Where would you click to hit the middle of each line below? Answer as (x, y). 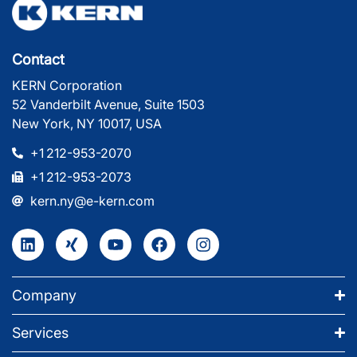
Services (40, 332)
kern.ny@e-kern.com (92, 200)
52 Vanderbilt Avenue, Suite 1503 (108, 104)
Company (44, 295)
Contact (38, 59)
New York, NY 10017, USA (87, 123)
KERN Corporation (67, 85)
